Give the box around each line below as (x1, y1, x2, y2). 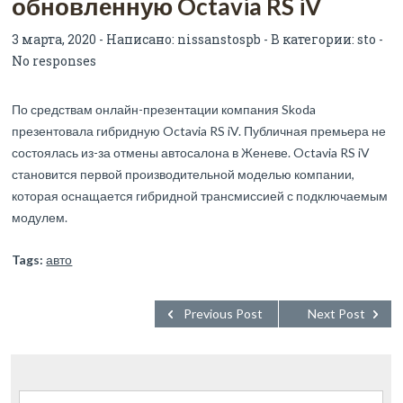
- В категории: (261, 30, 358, 48)
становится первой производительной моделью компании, (12, 166, 355, 182)
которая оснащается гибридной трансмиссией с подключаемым (12, 187, 389, 203)
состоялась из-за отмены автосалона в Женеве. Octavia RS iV (12, 144, 371, 160)
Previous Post (183, 305, 263, 321)
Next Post (307, 305, 365, 321)
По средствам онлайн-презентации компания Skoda (12, 101, 317, 117)
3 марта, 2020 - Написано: (12, 30, 178, 48)
